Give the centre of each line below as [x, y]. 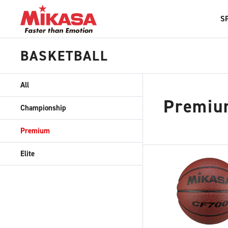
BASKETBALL [65, 56]
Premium [35, 131]
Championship [43, 108]
